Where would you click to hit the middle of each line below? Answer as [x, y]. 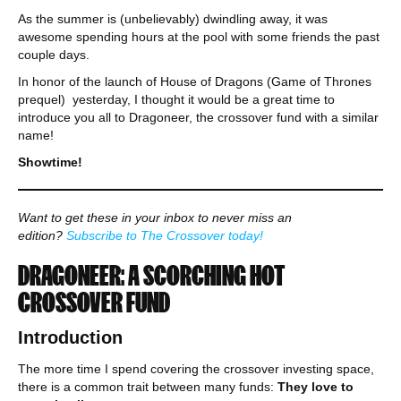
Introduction [70, 337]
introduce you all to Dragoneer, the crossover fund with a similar [198, 117]
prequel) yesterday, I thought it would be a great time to [176, 99]
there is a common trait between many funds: [148, 387]
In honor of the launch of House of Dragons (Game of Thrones [195, 81]
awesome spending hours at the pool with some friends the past [199, 37]
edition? [42, 235]
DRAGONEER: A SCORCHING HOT [151, 275]
